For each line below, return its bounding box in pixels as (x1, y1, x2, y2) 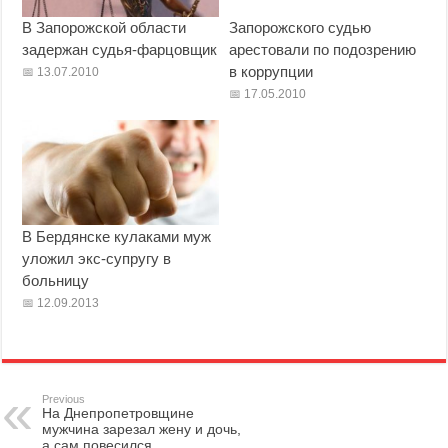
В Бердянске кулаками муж (22, 228, 212, 246)
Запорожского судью (228, 19, 371, 37)
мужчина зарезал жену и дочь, (42, 421, 242, 438)
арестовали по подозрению (228, 41, 416, 59)
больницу (22, 272, 90, 290)
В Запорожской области (22, 19, 187, 37)
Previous (42, 393, 86, 406)
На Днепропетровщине (42, 405, 195, 422)
